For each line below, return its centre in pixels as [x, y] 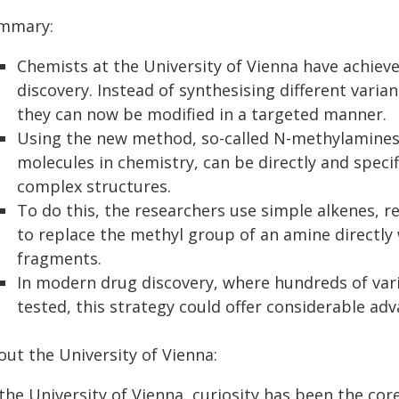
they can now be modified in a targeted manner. [202, 114]
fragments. [59, 258]
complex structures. [94, 186]
